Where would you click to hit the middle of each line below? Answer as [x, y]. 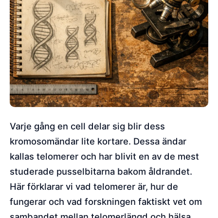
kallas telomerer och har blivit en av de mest [104, 156]
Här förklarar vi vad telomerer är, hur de [94, 186]
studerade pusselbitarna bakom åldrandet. [101, 171]
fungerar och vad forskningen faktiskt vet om [106, 201]
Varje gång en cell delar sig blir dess [87, 126]
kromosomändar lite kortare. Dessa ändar [98, 141]
